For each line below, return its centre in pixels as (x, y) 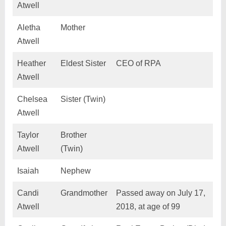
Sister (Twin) (83, 99)
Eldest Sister (83, 64)
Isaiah (28, 171)
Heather (31, 64)
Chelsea (32, 99)
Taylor (28, 135)
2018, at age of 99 (148, 207)
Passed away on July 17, (160, 193)
